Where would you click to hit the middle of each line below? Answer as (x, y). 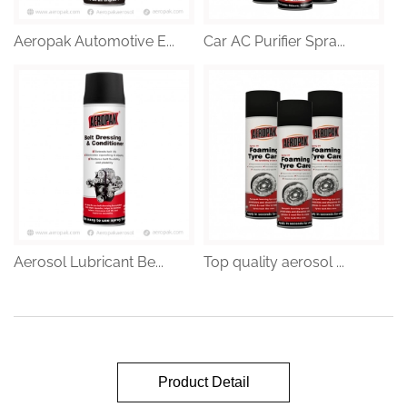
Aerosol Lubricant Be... (89, 263)
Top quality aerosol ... (274, 263)
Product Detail (203, 382)
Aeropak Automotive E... (94, 42)
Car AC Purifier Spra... (274, 42)
